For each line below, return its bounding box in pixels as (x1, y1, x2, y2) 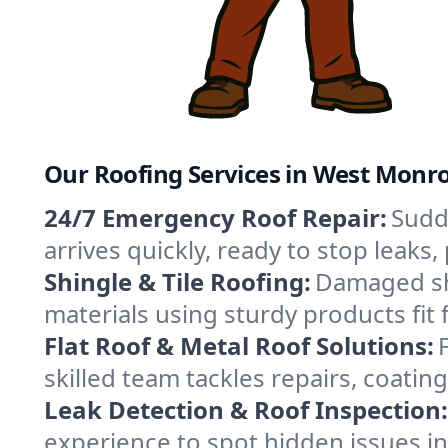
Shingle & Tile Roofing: (44, 264, 311, 298)
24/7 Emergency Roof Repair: (44, 200, 387, 234)
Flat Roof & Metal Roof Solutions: (44, 328, 434, 362)
